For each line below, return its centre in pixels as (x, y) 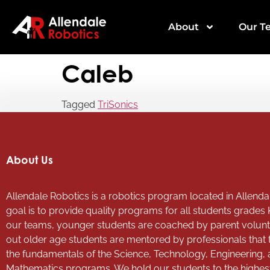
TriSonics (118, 105)
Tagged (80, 105)
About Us (30, 160)
